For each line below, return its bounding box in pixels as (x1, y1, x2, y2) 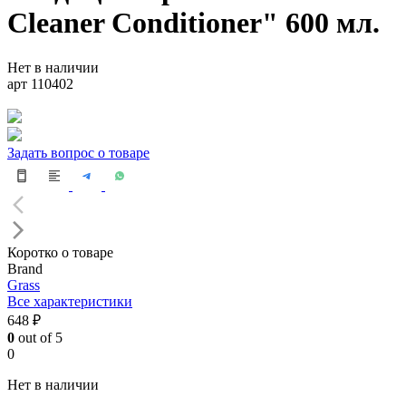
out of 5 (14, 329, 63, 345)
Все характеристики (7, 293, 132, 309)
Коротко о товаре (7, 244, 113, 260)
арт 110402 (7, 75, 73, 92)
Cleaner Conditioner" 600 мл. (7, 6, 380, 40)
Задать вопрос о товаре (7, 144, 150, 160)
